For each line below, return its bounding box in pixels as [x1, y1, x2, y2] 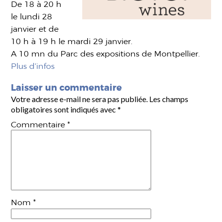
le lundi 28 [11, 12, 53, 21]
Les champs [149, 94, 189, 104]
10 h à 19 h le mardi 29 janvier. [11, 37, 133, 46]
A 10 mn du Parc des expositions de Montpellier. [11, 49, 200, 58]
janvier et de [11, 24, 59, 34]
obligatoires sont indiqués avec [11, 105, 118, 114]
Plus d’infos [11, 61, 55, 71]
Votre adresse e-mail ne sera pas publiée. [11, 94, 148, 104]
